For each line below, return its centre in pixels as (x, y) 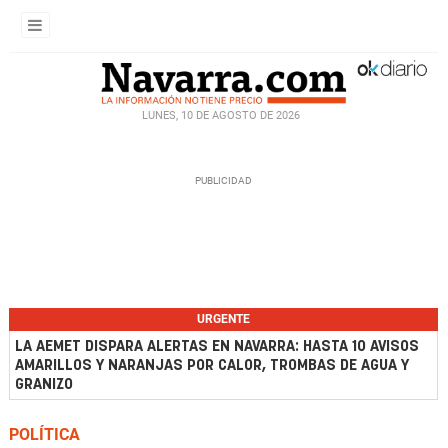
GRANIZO (44, 384)
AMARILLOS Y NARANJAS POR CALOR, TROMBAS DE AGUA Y (212, 365)
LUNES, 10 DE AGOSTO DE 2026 (221, 115)
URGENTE (223, 319)
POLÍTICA (44, 434)
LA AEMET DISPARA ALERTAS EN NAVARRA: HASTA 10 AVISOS (217, 346)
